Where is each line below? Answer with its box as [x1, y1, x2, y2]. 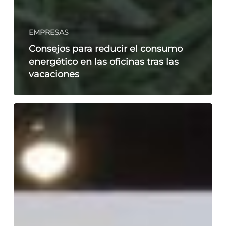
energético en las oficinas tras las [28, 56, 179, 67]
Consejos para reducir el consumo [28, 43, 183, 54]
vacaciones [28, 69, 79, 80]
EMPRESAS [28, 28, 69, 37]
